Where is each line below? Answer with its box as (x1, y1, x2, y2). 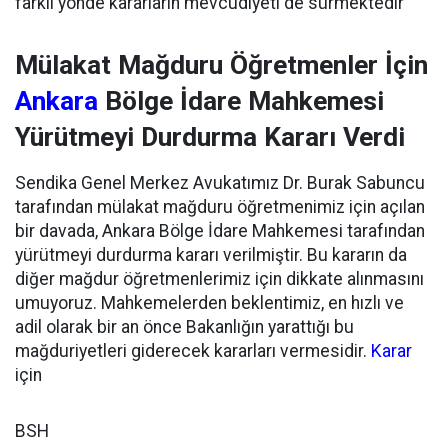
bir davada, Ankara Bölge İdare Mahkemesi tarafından (15, 220, 425, 241)
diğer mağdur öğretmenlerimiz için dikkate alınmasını (15, 268, 424, 289)
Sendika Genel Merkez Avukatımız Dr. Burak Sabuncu (15, 172, 425, 193)
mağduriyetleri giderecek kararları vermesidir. (15, 340, 371, 361)
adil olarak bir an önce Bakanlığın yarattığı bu (15, 316, 354, 337)
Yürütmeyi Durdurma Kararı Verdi (15, 121, 405, 152)
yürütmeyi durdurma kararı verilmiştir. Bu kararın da (15, 244, 407, 265)
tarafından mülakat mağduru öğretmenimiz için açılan (15, 196, 425, 217)
